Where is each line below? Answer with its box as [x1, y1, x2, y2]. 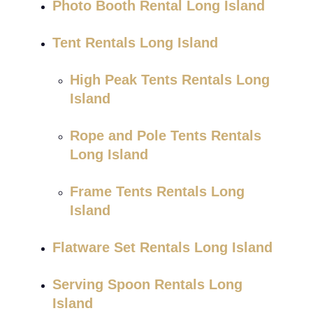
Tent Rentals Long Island [52, 34, 218, 50]
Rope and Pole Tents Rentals [70, 127, 261, 143]
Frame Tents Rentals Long [70, 183, 245, 199]
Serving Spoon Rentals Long [52, 276, 242, 292]
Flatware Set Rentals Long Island [52, 239, 272, 255]
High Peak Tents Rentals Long [70, 71, 270, 87]
